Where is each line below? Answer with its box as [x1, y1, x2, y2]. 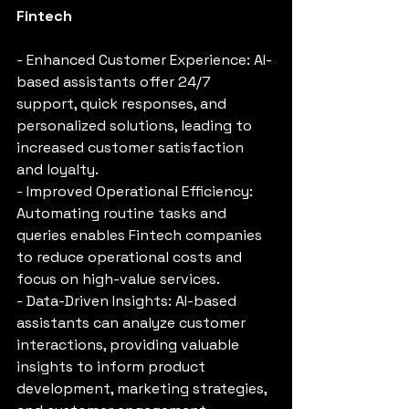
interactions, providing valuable [16, 334, 243, 354]
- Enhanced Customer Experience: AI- [16, 49, 272, 69]
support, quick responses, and [16, 93, 230, 113]
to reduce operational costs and [16, 246, 246, 267]
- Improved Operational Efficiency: [16, 181, 257, 201]
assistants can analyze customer [16, 312, 249, 332]
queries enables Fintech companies [16, 225, 266, 245]
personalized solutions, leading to [16, 115, 256, 135]
